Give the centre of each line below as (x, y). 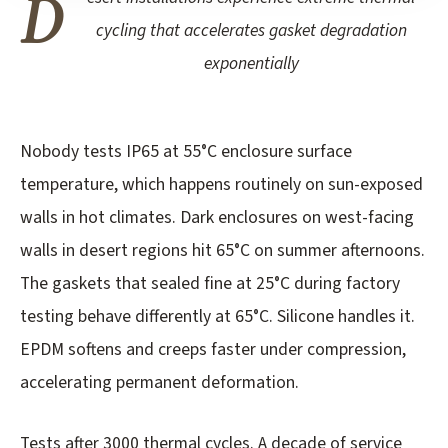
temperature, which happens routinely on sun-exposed (221, 185)
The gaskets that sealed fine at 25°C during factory (210, 284)
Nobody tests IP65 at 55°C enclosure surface (186, 152)
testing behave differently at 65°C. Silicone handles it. (217, 317)
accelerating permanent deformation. (159, 383)
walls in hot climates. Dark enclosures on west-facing (217, 218)
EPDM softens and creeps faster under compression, (213, 350)
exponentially (251, 64)
